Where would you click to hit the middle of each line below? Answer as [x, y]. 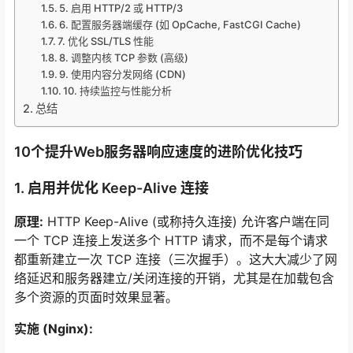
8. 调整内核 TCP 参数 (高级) [124, 57]
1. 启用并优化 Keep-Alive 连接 [111, 188]
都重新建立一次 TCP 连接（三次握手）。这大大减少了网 [176, 259]
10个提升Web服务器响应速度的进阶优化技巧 [158, 151]
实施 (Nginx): [54, 328]
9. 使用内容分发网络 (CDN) [123, 74]
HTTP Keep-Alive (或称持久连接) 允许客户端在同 [186, 221]
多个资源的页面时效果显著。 [96, 297]
